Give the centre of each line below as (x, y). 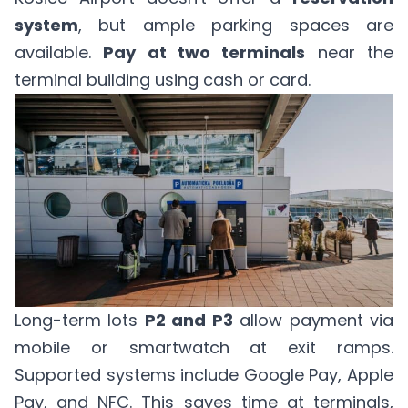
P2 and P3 (189, 320)
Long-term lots (80, 320)
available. (59, 52)
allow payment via (313, 320)
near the (350, 52)
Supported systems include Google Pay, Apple (204, 374)
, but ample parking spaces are (236, 25)
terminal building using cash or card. (163, 79)
